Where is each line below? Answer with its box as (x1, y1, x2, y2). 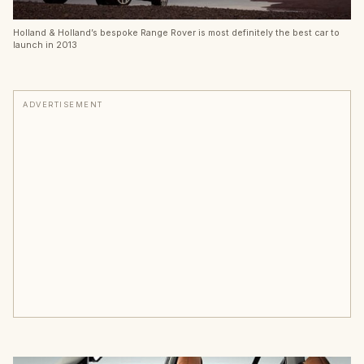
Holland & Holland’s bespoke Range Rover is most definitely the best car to (13, 27, 340, 39)
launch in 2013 (13, 39, 77, 51)
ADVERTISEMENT (23, 100, 103, 110)
